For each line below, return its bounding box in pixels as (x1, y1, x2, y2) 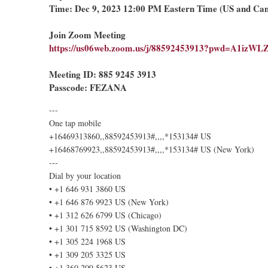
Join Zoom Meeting (49, 28, 126, 41)
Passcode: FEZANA (49, 81, 127, 94)
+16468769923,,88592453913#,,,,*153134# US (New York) (49, 144, 254, 155)
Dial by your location (49, 170, 121, 181)
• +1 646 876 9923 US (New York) (49, 196, 169, 208)
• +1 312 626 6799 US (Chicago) (49, 209, 162, 221)
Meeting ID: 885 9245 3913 (49, 68, 156, 81)
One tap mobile (49, 117, 101, 129)
